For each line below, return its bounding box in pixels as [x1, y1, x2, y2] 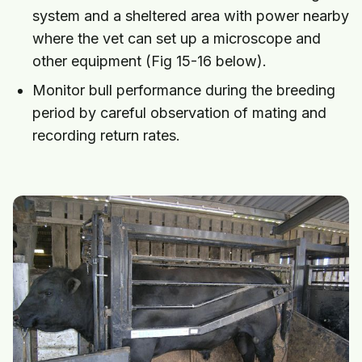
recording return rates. [32, 127, 180, 145]
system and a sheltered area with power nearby [32, 7, 349, 25]
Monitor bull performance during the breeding [32, 82, 335, 99]
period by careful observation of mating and [32, 104, 326, 122]
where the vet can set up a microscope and [32, 30, 321, 48]
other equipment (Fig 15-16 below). [32, 53, 267, 70]
